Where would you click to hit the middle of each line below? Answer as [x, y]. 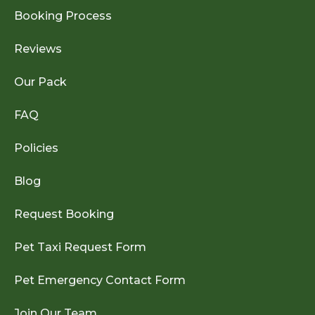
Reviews [38, 49]
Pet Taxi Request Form [80, 247]
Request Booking [64, 214]
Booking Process [63, 15]
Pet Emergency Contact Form [100, 280]
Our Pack [40, 82]
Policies [36, 148]
